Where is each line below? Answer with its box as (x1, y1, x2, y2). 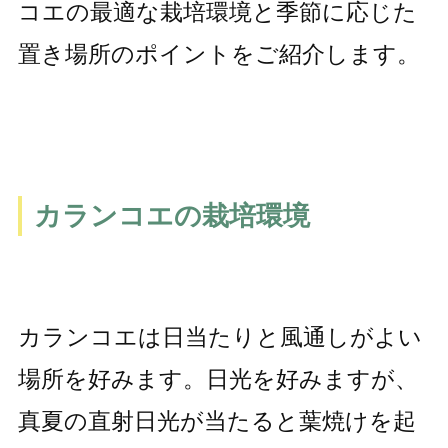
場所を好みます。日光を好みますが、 (17, 366, 418, 393)
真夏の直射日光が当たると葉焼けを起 (17, 408, 416, 435)
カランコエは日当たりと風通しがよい (17, 324, 422, 351)
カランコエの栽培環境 (33, 200, 310, 231)
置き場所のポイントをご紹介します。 (17, 41, 420, 68)
